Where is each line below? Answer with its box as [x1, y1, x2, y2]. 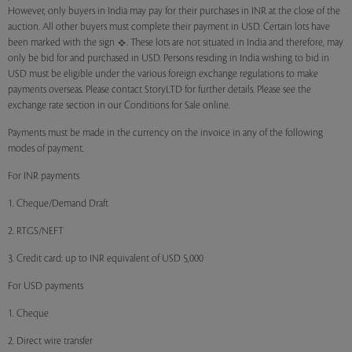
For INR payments [8, 170, 79, 181]
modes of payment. [8, 143, 84, 154]
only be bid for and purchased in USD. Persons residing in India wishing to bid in [8, 53, 329, 64]
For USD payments [8, 280, 83, 291]
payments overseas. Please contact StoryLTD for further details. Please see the [8, 84, 311, 95]
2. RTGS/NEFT [8, 225, 64, 236]
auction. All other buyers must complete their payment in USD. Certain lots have [8, 21, 330, 32]
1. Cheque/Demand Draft [8, 198, 108, 209]
